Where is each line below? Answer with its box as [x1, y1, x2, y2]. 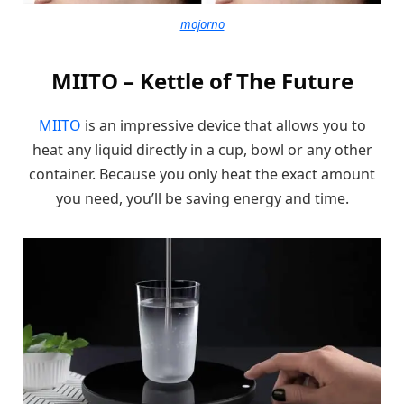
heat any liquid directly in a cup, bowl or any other [32, 140, 372, 161]
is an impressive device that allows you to [80, 115, 366, 136]
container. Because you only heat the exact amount [29, 164, 375, 185]
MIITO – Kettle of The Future [50, 66, 353, 96]
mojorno [179, 15, 225, 32]
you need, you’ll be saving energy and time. [55, 188, 349, 209]
